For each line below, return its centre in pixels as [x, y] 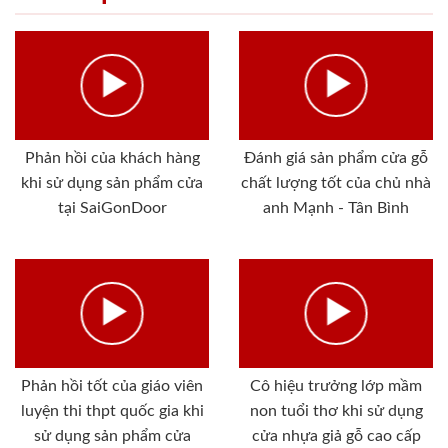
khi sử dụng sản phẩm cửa [112, 182]
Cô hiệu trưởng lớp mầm [336, 386]
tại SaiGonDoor [112, 207]
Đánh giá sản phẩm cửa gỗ [336, 157]
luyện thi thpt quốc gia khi [112, 411]
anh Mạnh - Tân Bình [336, 207]
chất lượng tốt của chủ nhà [336, 182]
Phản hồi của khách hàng [112, 157]
